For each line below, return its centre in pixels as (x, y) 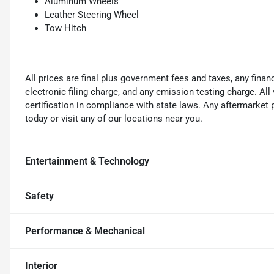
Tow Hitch (65, 28)
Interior (41, 266)
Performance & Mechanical (85, 231)
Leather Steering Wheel (92, 15)
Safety (39, 196)
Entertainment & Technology (87, 161)
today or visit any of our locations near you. (114, 119)
